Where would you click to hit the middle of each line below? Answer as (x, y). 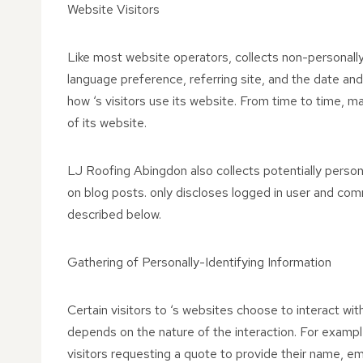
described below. (114, 214)
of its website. (107, 123)
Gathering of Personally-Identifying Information (199, 262)
